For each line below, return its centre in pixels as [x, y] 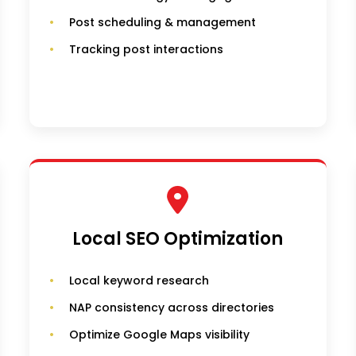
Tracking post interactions [147, 50]
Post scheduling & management [163, 23]
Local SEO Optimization [178, 239]
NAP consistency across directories [172, 308]
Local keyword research [139, 281]
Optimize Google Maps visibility [160, 335]
